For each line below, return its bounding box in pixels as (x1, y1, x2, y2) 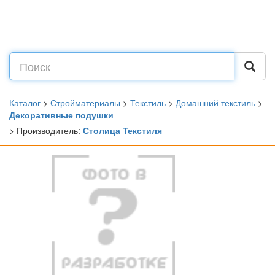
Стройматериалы (50, 96, 120, 109)
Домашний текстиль (176, 96, 255, 109)
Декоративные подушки (9, 109, 114, 121)
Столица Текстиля (83, 124, 162, 136)
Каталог (9, 96, 41, 109)
